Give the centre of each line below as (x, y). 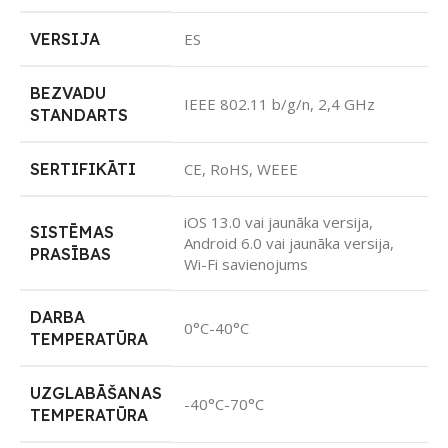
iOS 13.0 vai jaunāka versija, (278, 221)
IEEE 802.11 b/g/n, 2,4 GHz (279, 103)
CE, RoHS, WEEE (241, 168)
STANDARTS (79, 114)
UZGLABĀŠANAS (96, 392)
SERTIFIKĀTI (83, 168)
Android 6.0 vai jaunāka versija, (289, 242)
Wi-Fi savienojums (246, 263)
